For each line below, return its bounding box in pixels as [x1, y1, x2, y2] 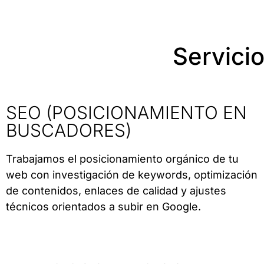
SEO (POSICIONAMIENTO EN [6, 102, 247, 124]
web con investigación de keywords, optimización [6, 169, 258, 181]
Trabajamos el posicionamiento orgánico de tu [6, 153, 239, 166]
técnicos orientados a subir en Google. [6, 200, 201, 213]
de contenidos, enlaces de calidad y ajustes [6, 184, 226, 197]
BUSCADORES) [6, 120, 131, 141]
